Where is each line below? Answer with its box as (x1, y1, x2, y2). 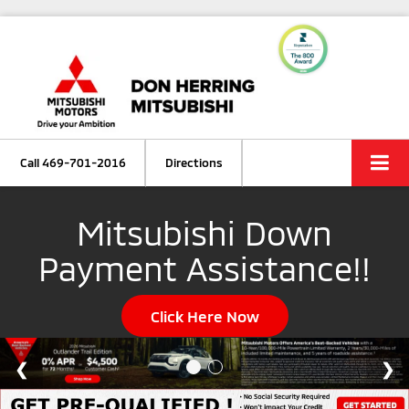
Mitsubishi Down (77, 212, 332, 252)
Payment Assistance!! (38, 247, 371, 288)
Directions (165, 155, 223, 170)
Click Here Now (150, 306, 259, 325)
